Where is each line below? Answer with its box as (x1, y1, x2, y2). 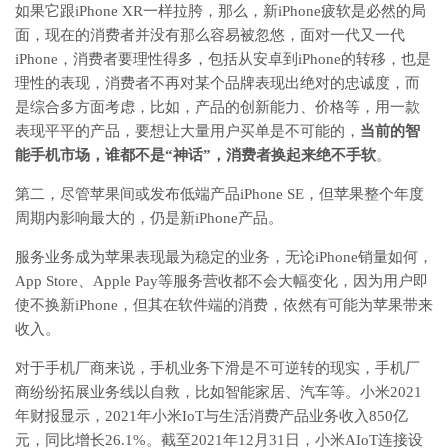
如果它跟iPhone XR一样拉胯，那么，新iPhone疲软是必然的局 (15, 2, 426, 19)
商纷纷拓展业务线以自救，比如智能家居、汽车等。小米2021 (15, 383, 422, 400)
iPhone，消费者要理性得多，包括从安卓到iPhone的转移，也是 (15, 50, 431, 67)
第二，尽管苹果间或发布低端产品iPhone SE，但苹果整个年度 (15, 185, 424, 202)
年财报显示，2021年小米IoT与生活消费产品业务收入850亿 (15, 407, 408, 424)
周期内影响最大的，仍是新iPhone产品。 (15, 209, 283, 226)
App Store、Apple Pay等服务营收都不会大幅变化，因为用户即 (15, 272, 428, 289)
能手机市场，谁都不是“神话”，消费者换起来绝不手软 (15, 146, 376, 163)
